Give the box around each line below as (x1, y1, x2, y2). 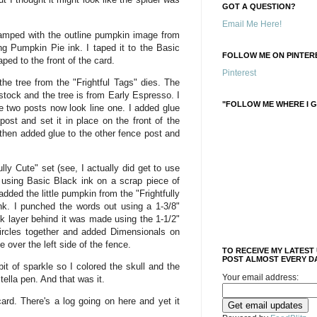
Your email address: (222, 272, 299, 282)
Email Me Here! (222, 19, 282, 29)
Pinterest (222, 68, 256, 78)
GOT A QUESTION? (222, 2, 296, 11)
